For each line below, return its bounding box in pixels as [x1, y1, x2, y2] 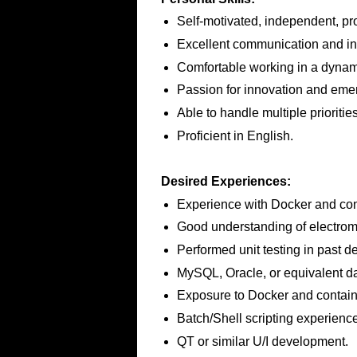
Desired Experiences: [161, 175, 294, 189]
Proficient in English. [177, 128, 296, 143]
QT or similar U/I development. [177, 334, 348, 348]
